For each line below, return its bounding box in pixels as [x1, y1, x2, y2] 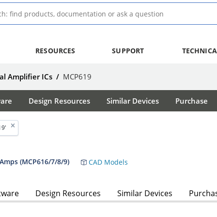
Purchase [175, 96, 208, 106]
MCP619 [63, 72, 92, 81]
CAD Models [87, 157, 128, 167]
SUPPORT [112, 46, 144, 55]
